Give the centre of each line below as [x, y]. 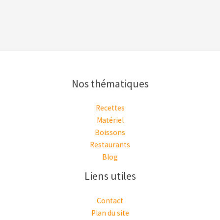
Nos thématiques [110, 83]
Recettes [110, 108]
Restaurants [110, 145]
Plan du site [110, 213]
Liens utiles [110, 176]
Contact [110, 201]
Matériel [110, 120]
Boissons [110, 133]
